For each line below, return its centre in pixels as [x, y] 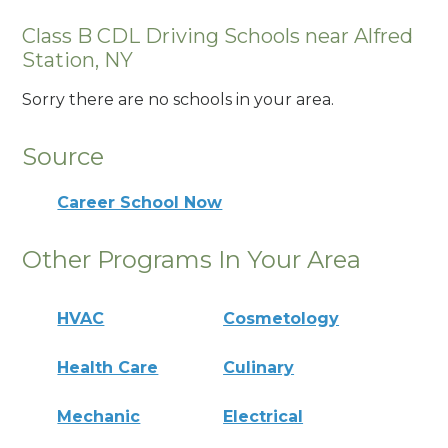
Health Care [108, 367]
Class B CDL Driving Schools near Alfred [218, 35]
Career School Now [140, 202]
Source [63, 157]
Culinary [259, 367]
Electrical [263, 416]
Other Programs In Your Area [192, 259]
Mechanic [99, 416]
